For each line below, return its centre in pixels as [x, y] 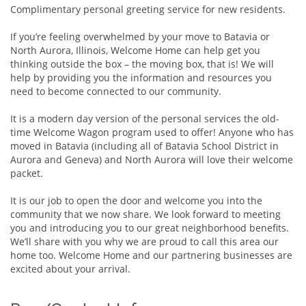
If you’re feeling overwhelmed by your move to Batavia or [140, 37]
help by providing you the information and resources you [141, 78]
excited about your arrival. [70, 269]
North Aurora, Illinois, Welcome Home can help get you [135, 51]
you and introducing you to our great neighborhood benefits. [150, 228]
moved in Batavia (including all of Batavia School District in [144, 146]
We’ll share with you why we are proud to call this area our [144, 242]
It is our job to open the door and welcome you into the [136, 201]
